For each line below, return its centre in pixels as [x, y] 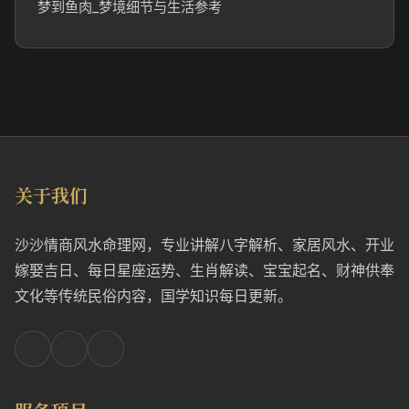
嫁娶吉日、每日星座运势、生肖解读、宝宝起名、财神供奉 [204, 270]
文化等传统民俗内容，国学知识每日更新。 [153, 296]
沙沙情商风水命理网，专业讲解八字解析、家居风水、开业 [204, 245]
